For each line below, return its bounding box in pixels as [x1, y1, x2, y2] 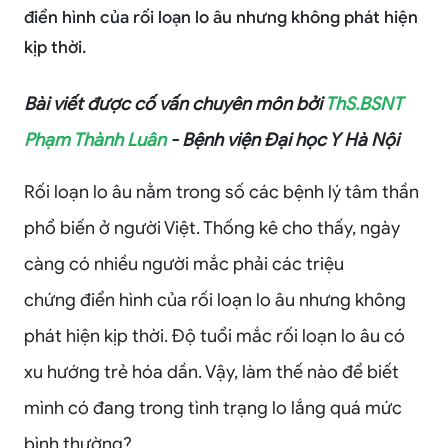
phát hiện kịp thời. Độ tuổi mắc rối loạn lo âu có [24, 325, 405, 347]
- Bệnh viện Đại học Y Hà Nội [170, 129, 399, 151]
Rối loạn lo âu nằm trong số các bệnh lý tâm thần [24, 181, 419, 203]
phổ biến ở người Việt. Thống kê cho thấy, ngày [24, 217, 400, 239]
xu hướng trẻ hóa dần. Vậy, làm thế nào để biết [24, 361, 399, 383]
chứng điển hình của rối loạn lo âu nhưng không [24, 289, 406, 311]
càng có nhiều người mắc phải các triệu [24, 253, 344, 275]
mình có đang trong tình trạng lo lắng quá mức [24, 397, 402, 419]
